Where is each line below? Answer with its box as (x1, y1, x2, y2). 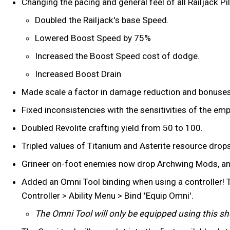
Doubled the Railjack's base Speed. (34, 15, 169, 26)
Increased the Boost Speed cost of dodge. (34, 51, 200, 62)
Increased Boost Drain (34, 69, 121, 80)
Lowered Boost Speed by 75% (34, 33, 151, 44)
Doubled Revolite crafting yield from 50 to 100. (21, 123, 203, 133)
